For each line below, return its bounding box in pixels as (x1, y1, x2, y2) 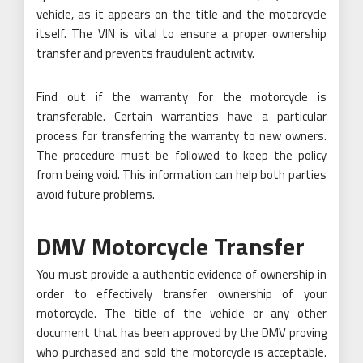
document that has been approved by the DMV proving (36, 322, 327, 342)
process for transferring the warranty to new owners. (36, 126, 327, 145)
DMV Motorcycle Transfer (36, 227, 305, 265)
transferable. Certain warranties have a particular (36, 106, 327, 126)
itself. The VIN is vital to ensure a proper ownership (36, 23, 327, 43)
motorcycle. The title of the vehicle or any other (36, 303, 327, 322)
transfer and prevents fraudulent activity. (36, 43, 254, 62)
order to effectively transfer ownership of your (36, 284, 327, 303)
